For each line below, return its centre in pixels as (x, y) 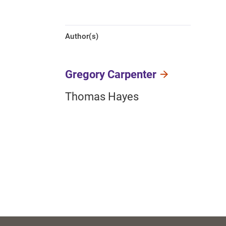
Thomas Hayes (102, 97)
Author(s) (82, 37)
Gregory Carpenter (111, 75)
